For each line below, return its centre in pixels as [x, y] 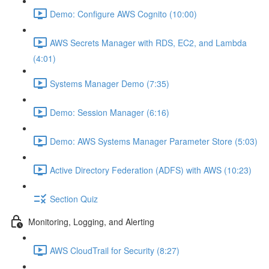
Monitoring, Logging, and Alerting [91, 221]
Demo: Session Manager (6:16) [110, 112]
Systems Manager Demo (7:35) [110, 83]
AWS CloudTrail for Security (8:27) [115, 250]
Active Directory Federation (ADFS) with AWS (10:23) [151, 170]
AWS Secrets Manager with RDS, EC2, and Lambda [148, 42]
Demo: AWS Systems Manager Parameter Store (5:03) [154, 141]
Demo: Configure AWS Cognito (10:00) [123, 14]
